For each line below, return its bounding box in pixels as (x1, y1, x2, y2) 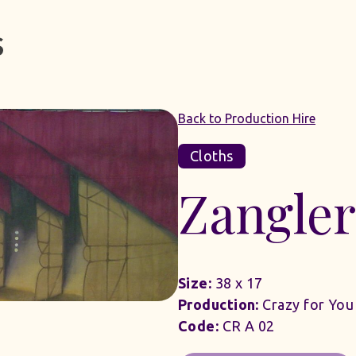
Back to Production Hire (178, 111, 315, 126)
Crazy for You (258, 296, 354, 313)
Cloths (190, 148, 234, 164)
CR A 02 (219, 318, 275, 335)
